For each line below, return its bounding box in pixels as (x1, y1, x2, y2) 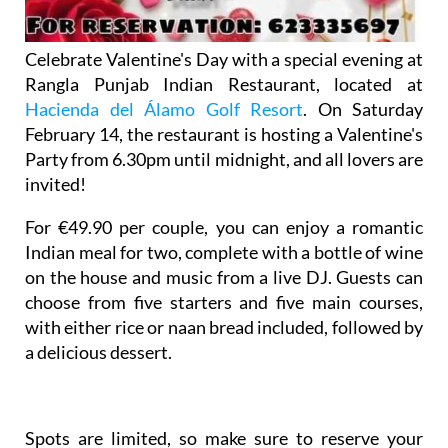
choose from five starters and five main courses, (25, 291, 423, 314)
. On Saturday (303, 98, 423, 121)
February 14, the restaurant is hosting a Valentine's (25, 123, 423, 146)
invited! (25, 173, 86, 196)
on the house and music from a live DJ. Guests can (25, 266, 423, 289)
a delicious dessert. (25, 341, 172, 364)
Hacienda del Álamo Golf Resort (25, 98, 303, 121)
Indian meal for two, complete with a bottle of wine (25, 241, 423, 264)
